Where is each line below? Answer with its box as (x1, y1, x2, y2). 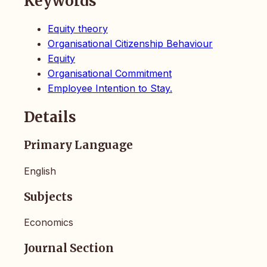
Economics (24, 216, 73, 229)
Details (24, 108, 76, 127)
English (24, 164, 56, 177)
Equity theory (48, 23, 108, 35)
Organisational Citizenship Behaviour (48, 38, 213, 50)
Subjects (24, 190, 73, 204)
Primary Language (24, 138, 133, 153)
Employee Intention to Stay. (48, 82, 172, 95)
